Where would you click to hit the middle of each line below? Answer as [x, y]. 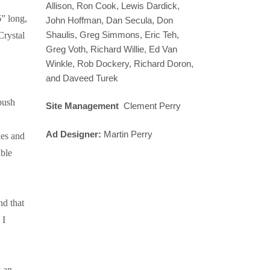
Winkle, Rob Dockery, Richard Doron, [120, 63]
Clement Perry [151, 106]
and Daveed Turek [82, 78]
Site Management [83, 106]
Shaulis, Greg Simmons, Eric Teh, [112, 34]
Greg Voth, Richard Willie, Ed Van [111, 49]
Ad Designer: [74, 134]
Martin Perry [127, 134]
